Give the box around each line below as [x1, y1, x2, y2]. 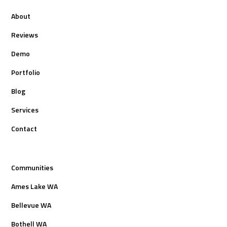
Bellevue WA [11, 199, 52, 210]
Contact [11, 123, 37, 134]
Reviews [11, 29, 39, 40]
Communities [11, 162, 54, 173]
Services [11, 104, 39, 115]
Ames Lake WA [11, 180, 58, 192]
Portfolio [11, 66, 41, 78]
